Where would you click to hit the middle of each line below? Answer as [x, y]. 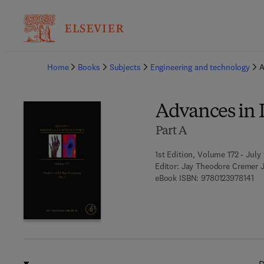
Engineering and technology [200, 67]
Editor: [167, 166]
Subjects [125, 67]
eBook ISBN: [177, 178]
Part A [171, 131]
